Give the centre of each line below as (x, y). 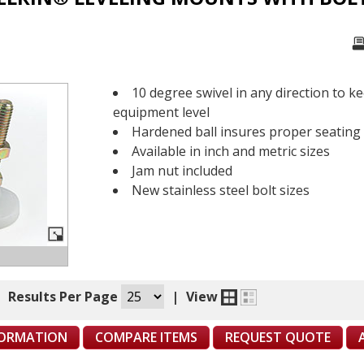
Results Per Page (64, 296)
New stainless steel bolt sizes (221, 190)
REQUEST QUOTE (278, 337)
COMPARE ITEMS (146, 337)
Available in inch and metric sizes (231, 151)
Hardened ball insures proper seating (246, 131)
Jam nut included (182, 170)
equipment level (161, 112)
